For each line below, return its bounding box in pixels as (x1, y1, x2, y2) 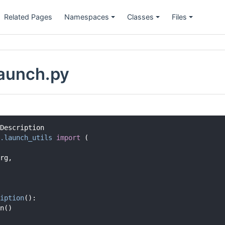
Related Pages (4, 13, 52, 21)
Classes (127, 13, 154, 21)
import (56, 133, 80, 142)
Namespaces (64, 13, 109, 21)
